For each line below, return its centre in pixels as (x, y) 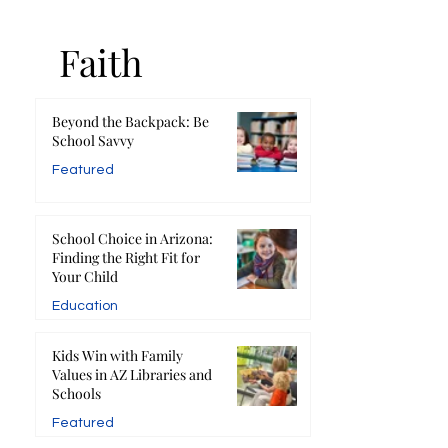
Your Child (86, 277)
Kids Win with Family (117, 356)
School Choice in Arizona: (132, 239)
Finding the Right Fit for (125, 258)
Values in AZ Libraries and (131, 375)
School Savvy (92, 141)
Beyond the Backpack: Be (130, 122)
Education (84, 306)
